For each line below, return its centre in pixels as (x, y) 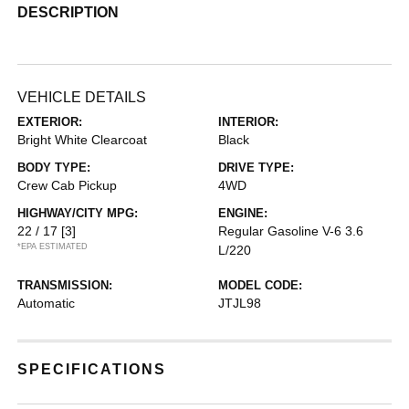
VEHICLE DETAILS (82, 97)
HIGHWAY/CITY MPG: (78, 213)
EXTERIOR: (50, 122)
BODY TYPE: (54, 168)
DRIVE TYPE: (256, 168)
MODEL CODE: (260, 285)
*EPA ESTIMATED (53, 246)
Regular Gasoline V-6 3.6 (291, 231)
